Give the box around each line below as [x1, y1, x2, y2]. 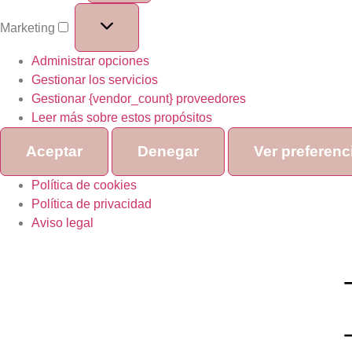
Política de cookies [31, 178, 137, 192]
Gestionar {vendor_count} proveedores [31, 91, 246, 105]
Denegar [137, 142, 199, 159]
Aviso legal [31, 215, 93, 229]
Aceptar [26, 142, 82, 159]
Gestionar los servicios [31, 72, 158, 86]
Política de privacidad [31, 196, 152, 211]
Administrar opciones [31, 53, 149, 68]
